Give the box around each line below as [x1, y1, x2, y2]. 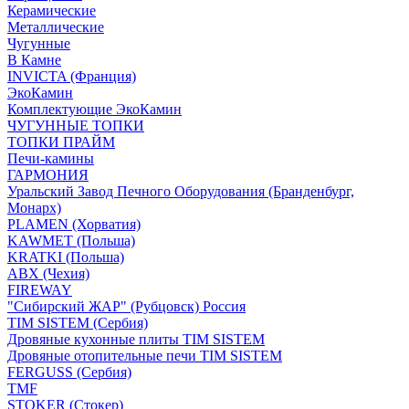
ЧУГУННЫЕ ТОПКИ [7, 118, 144, 133]
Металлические [7, 19, 104, 35]
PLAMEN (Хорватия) [7, 216, 141, 232]
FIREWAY [7, 282, 72, 298]
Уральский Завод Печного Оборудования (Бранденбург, [7, 184, 354, 199]
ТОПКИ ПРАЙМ [7, 134, 115, 150]
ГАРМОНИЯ [7, 167, 89, 183]
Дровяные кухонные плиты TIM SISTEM [7, 331, 265, 347]
